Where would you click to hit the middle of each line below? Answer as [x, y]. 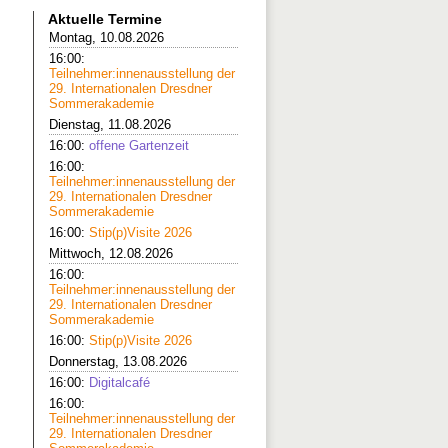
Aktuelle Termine [105, 19]
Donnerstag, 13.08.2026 [118, 361]
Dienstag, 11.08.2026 [110, 124]
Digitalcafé [119, 382]
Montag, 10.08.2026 [106, 37]
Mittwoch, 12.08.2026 [111, 253]
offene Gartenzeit [139, 145]
